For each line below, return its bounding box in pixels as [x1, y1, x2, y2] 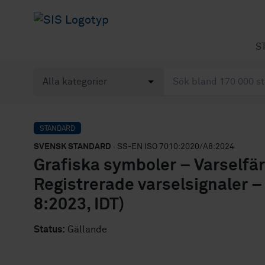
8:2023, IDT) [34, 196, 124, 213]
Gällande [65, 225, 107, 234]
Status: [34, 225, 65, 234]
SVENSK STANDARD [34, 143, 111, 151]
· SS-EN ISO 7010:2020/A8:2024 [111, 143, 234, 151]
